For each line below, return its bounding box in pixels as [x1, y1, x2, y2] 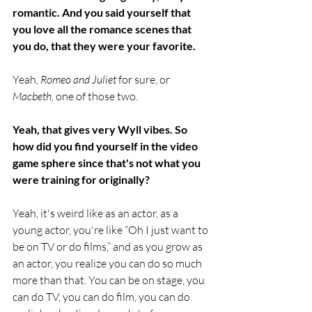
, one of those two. [52, 89, 138, 104]
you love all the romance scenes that [13, 22, 194, 36]
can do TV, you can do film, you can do [13, 290, 192, 304]
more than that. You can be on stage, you [13, 273, 207, 288]
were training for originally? [13, 173, 150, 187]
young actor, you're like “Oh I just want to [13, 223, 210, 237]
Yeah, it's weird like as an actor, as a [13, 206, 180, 221]
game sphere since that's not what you [13, 156, 203, 170]
